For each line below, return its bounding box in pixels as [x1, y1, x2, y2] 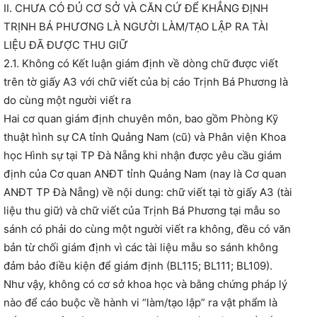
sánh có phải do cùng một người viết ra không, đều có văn [4, 222, 291, 236]
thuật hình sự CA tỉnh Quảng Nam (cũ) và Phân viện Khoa [4, 130, 286, 144]
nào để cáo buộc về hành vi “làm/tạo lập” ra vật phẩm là [4, 296, 277, 310]
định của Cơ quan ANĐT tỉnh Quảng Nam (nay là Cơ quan [4, 167, 287, 181]
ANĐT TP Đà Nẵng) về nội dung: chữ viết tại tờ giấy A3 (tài [4, 185, 292, 200]
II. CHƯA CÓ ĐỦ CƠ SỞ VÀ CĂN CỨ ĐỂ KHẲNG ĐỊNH [4, 1, 268, 16]
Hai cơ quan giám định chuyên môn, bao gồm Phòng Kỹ [4, 112, 278, 126]
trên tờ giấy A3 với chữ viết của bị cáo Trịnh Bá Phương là [4, 75, 288, 89]
